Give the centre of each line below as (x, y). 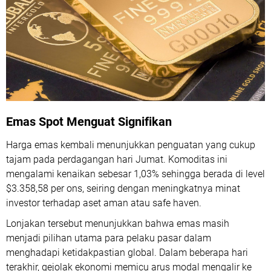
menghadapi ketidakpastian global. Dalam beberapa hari (127, 253)
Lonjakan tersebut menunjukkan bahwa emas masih (118, 224)
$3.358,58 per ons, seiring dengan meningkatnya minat (123, 189)
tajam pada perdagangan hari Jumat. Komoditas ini (117, 160)
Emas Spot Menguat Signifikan (89, 122)
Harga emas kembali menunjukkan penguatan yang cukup (131, 145)
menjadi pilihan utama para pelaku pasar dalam (109, 238)
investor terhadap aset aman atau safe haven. (104, 203)
